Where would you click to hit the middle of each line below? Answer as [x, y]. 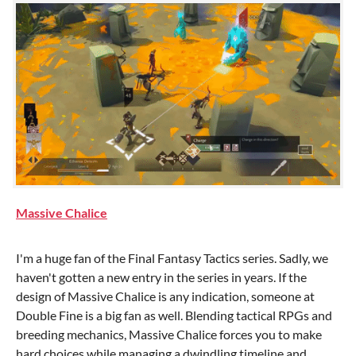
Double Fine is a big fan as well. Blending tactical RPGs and [174, 315]
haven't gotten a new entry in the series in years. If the [161, 277]
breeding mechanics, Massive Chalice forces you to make [169, 334]
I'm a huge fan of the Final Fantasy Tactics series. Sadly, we [172, 258]
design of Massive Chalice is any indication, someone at [165, 296]
